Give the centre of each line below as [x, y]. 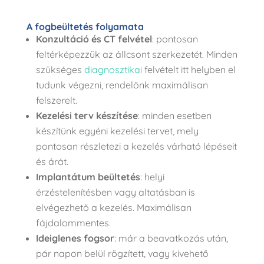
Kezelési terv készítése [87, 115]
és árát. [53, 161]
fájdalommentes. [73, 222]
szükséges [60, 69]
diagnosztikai [113, 69]
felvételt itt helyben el [189, 69]
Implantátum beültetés [88, 176]
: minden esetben [174, 115]
